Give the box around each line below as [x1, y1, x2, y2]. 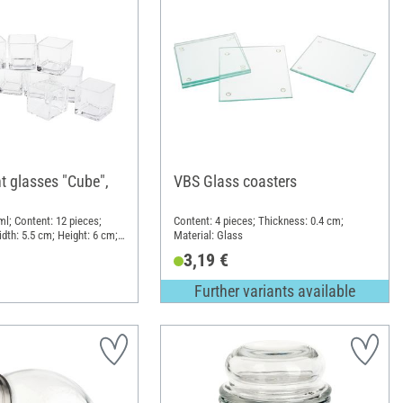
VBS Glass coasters [173, 172, 297, 192]
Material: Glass [173, 228, 243, 243]
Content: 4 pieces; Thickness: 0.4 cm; [173, 214, 344, 228]
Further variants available [193, 281, 355, 300]
